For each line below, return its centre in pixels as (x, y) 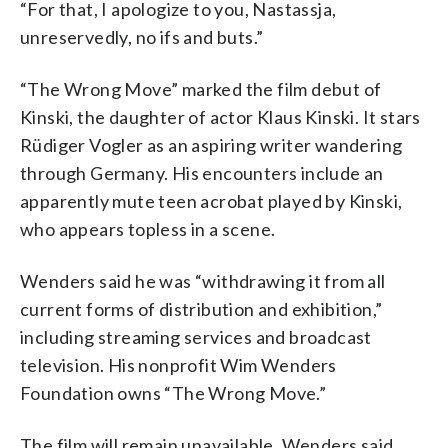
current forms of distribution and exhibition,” (201, 308)
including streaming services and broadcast (196, 336)
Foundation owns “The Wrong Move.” (173, 392)
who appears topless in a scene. (148, 228)
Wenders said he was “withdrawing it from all (203, 280)
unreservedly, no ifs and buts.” (142, 36)
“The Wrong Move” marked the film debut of (201, 88)
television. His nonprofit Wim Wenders (178, 364)
